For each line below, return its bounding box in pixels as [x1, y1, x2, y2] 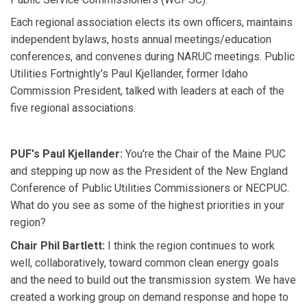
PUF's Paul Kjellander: [10, 147, 123, 161]
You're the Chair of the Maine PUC [123, 147, 286, 161]
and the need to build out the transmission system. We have [10, 273, 296, 286]
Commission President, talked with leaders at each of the [10, 84, 284, 98]
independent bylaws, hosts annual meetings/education [10, 33, 271, 47]
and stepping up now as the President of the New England [10, 164, 288, 178]
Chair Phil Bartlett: [10, 238, 108, 252]
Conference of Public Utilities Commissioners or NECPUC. [10, 182, 289, 195]
